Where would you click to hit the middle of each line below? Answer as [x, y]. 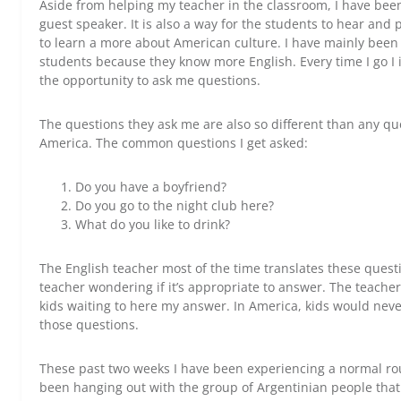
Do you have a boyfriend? [151, 187]
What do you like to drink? [153, 225]
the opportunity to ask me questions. [150, 81]
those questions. [89, 325]
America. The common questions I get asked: [174, 143]
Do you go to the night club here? [175, 206]
